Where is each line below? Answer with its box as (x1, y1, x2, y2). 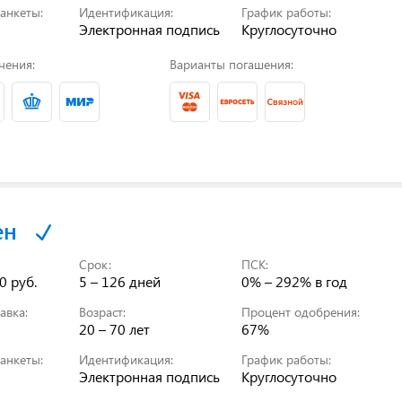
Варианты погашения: (169, 55, 293, 73)
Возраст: (79, 302, 127, 320)
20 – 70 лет (79, 319, 151, 338)
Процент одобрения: (241, 302, 361, 320)
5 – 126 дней (79, 271, 162, 291)
